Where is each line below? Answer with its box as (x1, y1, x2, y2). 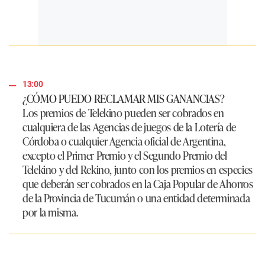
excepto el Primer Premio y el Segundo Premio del (22, 147, 227, 163)
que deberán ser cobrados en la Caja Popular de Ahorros (22, 176, 253, 192)
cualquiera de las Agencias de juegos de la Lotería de (22, 119, 236, 135)
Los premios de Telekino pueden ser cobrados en (22, 105, 224, 121)
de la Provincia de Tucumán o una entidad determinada (22, 190, 250, 206)
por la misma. (22, 204, 78, 220)
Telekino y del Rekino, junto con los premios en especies (22, 161, 253, 177)
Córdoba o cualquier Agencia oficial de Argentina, (22, 133, 226, 149)
